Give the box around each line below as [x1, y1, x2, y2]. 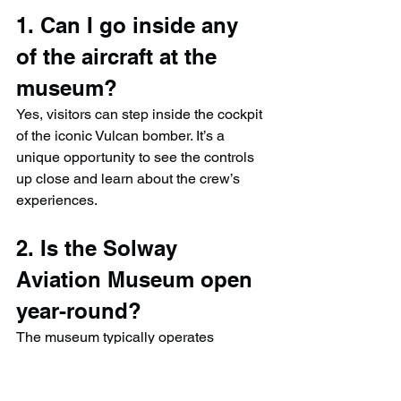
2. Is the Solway [16, 235, 183, 261]
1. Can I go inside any [16, 13, 244, 38]
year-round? [16, 298, 141, 324]
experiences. [16, 192, 98, 209]
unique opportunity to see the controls [16, 149, 258, 166]
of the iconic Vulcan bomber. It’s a [16, 127, 228, 145]
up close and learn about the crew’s [16, 170, 243, 188]
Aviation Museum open [16, 267, 259, 293]
